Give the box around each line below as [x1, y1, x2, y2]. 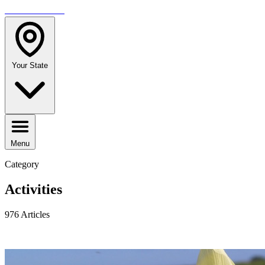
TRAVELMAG [5, 5, 64, 15]
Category [5, 159, 39, 169]
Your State [12, 61, 48, 70]
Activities [5, 181, 62, 197]
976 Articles [5, 209, 50, 219]
